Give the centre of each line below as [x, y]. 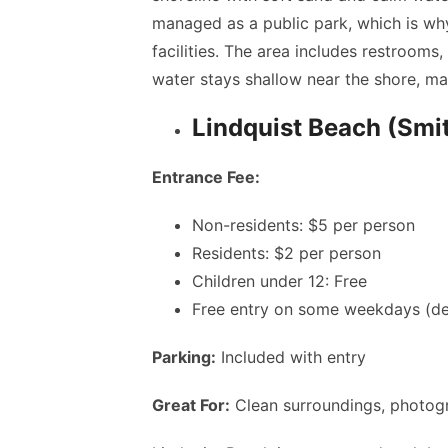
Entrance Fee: [206, 177]
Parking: [184, 357]
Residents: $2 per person [286, 253]
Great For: [191, 405]
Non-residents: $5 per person [303, 225]
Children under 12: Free [279, 281]
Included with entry [291, 357]
